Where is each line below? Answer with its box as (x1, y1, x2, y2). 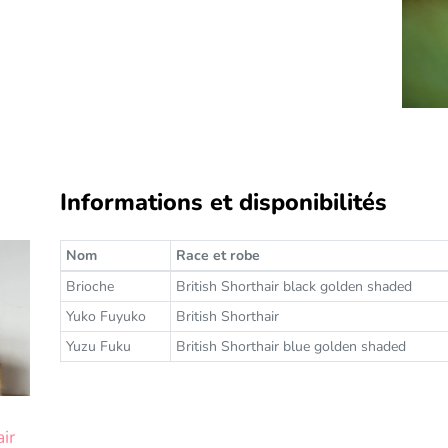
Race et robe (175, 245, 260, 265)
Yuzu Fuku (65, 336, 131, 356)
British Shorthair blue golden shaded (175, 336, 406, 356)
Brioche (65, 276, 114, 296)
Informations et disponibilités (59, 185, 387, 218)
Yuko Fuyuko (65, 306, 146, 326)
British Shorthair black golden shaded (175, 276, 412, 296)
